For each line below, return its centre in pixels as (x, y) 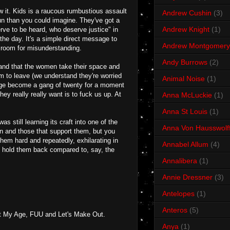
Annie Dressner (187, 177)
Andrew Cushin (187, 13)
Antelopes (178, 194)
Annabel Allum (185, 145)
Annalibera (180, 161)
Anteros (175, 210)
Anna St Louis (185, 112)
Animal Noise (184, 79)
